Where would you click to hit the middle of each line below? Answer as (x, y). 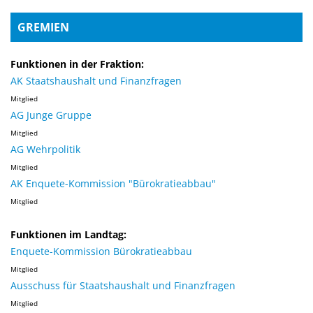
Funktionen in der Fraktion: (77, 64)
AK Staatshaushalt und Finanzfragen (96, 81)
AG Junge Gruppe (51, 115)
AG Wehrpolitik (45, 149)
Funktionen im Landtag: (68, 234)
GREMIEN (43, 27)
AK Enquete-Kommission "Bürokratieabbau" (113, 183)
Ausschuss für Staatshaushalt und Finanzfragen (123, 285)
